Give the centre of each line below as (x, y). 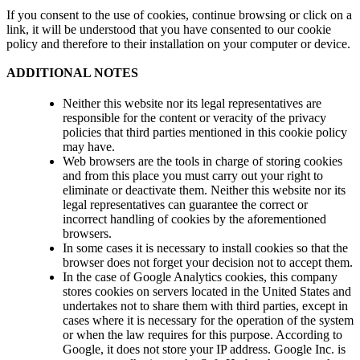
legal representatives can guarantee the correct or (185, 204)
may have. (89, 146)
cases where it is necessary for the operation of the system (208, 320)
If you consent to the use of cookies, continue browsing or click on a (179, 14)
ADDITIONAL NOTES (72, 72)
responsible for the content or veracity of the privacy (194, 117)
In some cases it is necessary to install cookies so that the (205, 247)
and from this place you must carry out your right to (193, 175)
